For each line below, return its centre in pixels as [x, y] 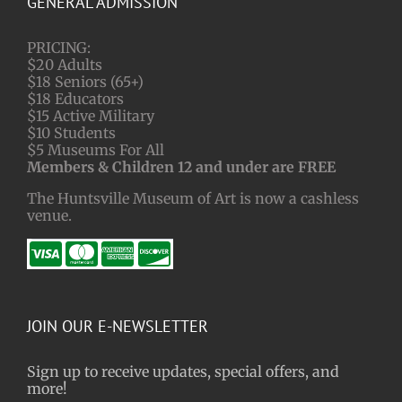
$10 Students [71, 133]
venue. [49, 216]
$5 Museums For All [96, 150]
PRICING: [59, 48]
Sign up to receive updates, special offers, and [183, 372]
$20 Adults [65, 65]
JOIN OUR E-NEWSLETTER [118, 327]
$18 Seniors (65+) [85, 82]
